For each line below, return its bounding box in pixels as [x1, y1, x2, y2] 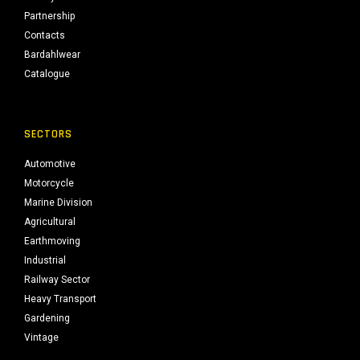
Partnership [24, 10, 75, 22]
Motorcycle [24, 178, 74, 189]
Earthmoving [24, 235, 80, 247]
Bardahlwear [24, 49, 80, 60]
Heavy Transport [24, 293, 96, 305]
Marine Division [24, 197, 92, 208]
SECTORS [24, 127, 72, 141]
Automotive [24, 158, 76, 170]
